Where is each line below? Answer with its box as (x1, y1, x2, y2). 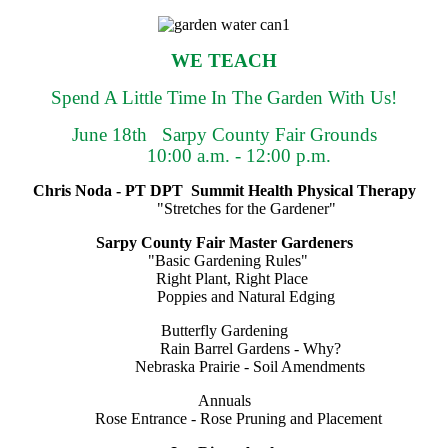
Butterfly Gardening (160, 322, 288, 340)
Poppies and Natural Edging (113, 288, 335, 306)
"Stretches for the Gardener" (112, 200, 336, 218)
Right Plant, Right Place (116, 270, 332, 288)
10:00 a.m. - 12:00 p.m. (117, 145, 331, 167)
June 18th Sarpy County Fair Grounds (71, 124, 377, 146)
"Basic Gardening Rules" (140, 252, 308, 270)
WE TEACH (171, 50, 277, 72)
